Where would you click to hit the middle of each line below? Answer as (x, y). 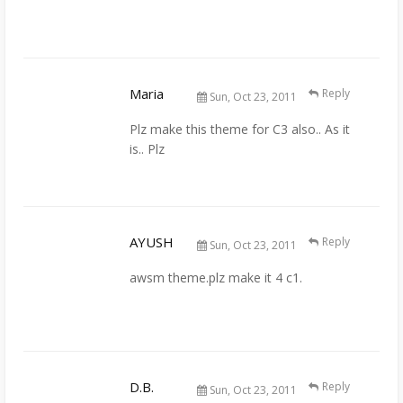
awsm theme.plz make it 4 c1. (216, 277)
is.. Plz (147, 148)
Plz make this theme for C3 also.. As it (240, 129)
